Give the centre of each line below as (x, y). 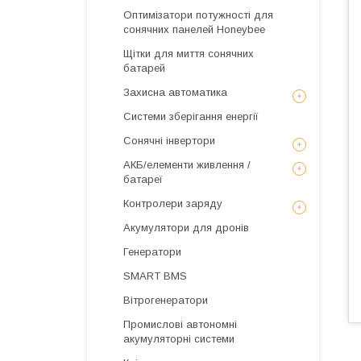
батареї (143, 179)
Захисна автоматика (175, 92)
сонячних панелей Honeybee (194, 29)
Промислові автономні (180, 324)
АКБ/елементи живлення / (187, 165)
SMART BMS (155, 276)
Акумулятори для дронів (186, 228)
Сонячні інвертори (169, 141)
